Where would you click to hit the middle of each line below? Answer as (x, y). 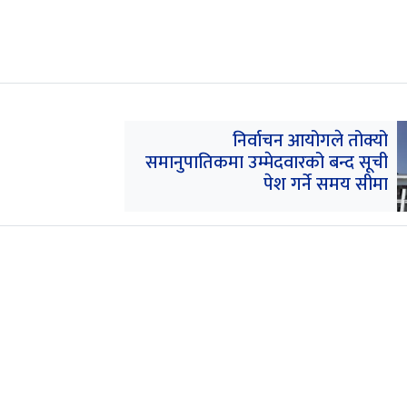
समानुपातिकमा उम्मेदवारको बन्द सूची (266, 162)
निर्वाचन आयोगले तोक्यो (310, 140)
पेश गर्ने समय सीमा (325, 184)
